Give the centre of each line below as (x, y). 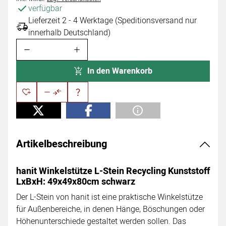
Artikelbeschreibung (62, 144)
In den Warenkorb (120, 71)
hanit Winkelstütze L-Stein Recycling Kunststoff (113, 171)
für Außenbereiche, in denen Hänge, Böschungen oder (110, 209)
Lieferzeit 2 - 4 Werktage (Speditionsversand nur (112, 21)
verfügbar (45, 9)
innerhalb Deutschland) (69, 33)
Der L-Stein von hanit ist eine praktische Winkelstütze (109, 197)
